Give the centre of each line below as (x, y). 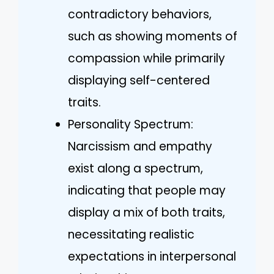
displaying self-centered (139, 80)
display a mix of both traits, (146, 212)
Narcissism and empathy (140, 146)
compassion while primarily (146, 58)
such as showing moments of (153, 36)
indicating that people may (147, 190)
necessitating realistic (131, 234)
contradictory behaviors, (140, 14)
